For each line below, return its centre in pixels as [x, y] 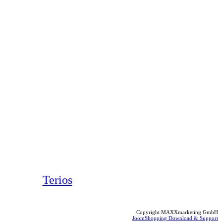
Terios [57, 180]
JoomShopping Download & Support [175, 218]
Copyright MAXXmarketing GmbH [177, 212]
